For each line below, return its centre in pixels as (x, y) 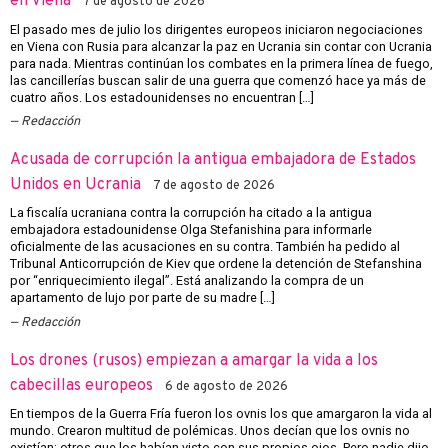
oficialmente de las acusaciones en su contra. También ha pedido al (205, 247)
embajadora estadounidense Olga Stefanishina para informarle (191, 230)
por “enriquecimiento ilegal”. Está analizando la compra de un (187, 281)
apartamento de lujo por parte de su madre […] (142, 298)
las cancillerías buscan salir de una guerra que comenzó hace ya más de (218, 80)
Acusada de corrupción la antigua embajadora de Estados (213, 160)
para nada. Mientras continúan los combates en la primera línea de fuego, (221, 63)
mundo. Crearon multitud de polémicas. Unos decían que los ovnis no (210, 431)
